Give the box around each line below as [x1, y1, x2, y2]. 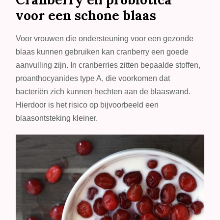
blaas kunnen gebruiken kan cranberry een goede [16, 47, 189, 56]
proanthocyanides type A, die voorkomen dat [16, 74, 170, 82]
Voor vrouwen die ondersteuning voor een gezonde [16, 34, 194, 43]
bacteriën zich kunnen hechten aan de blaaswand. [16, 87, 191, 96]
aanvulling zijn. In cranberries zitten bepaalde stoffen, [16, 60, 201, 69]
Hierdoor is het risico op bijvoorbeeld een [16, 100, 159, 109]
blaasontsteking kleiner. [16, 113, 98, 122]
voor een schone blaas [16, 6, 157, 24]
